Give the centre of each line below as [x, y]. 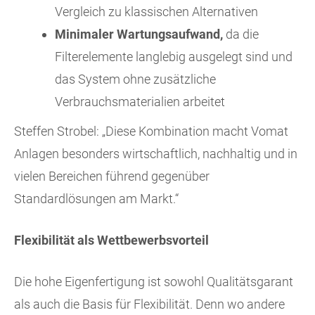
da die [241, 34]
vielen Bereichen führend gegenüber [112, 176]
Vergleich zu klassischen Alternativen [156, 12]
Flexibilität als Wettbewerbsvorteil [111, 240]
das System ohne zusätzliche [135, 79]
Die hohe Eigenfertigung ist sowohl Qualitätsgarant [154, 282]
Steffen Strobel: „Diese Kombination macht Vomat [151, 131]
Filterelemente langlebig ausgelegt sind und [174, 57]
